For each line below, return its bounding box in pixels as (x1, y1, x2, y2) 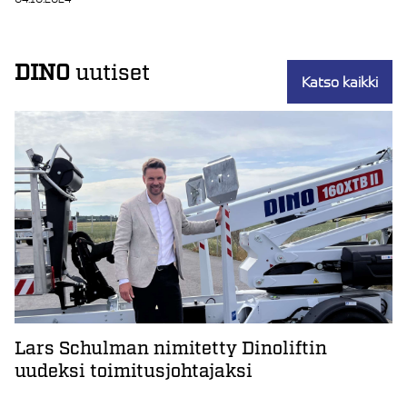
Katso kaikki (302, 73, 378, 92)
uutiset (70, 59, 150, 89)
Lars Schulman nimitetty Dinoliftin (15, 337, 327, 362)
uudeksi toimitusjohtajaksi (15, 360, 253, 384)
